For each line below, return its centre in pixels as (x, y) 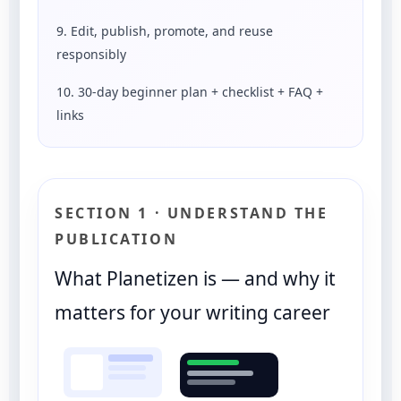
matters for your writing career (192, 312)
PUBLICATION (116, 239)
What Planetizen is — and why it (195, 278)
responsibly (91, 54)
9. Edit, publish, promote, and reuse (165, 30)
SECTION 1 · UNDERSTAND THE (192, 213)
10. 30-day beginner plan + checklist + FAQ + (190, 91)
